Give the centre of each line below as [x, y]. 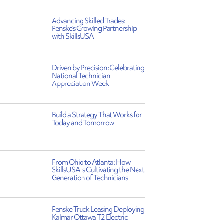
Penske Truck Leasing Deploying [98, 209]
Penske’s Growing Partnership [94, 28]
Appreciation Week [80, 83]
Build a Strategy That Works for [96, 115]
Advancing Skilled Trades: [88, 21]
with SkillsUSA [72, 36]
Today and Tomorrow [82, 123]
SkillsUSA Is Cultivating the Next [98, 170]
